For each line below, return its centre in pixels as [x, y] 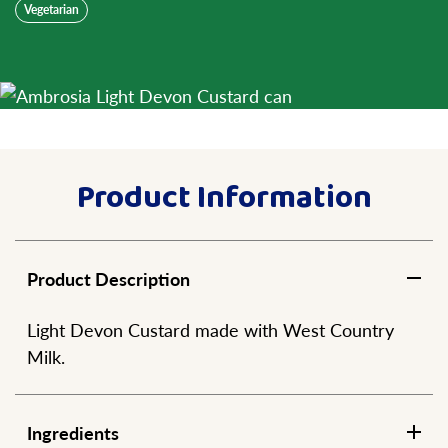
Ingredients [73, 432]
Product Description [108, 278]
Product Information [224, 198]
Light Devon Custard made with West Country [210, 329]
